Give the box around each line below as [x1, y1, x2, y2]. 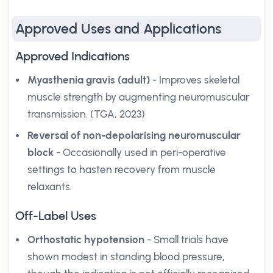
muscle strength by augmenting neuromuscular [27, 91, 249, 103]
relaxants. [27, 180, 72, 193]
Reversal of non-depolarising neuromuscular [27, 129, 241, 141]
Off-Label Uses [15, 208, 96, 223]
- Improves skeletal [150, 74, 239, 86]
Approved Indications [15, 49, 130, 63]
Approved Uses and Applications [15, 20, 221, 37]
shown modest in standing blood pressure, [27, 250, 225, 263]
